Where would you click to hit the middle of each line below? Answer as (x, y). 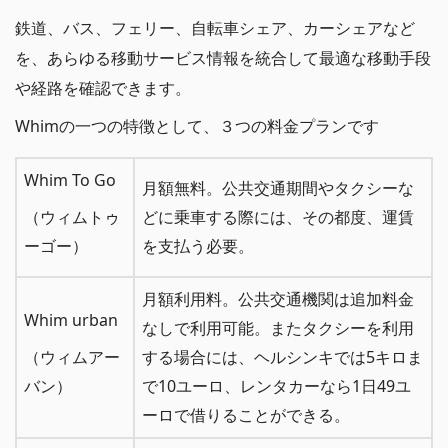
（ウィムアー (72, 357)
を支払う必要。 (198, 246)
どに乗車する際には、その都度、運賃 (278, 217)
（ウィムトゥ (72, 217)
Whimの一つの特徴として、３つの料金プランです (197, 126)
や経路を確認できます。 (103, 88)
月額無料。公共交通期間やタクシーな (278, 188)
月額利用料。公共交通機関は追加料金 (278, 299)
